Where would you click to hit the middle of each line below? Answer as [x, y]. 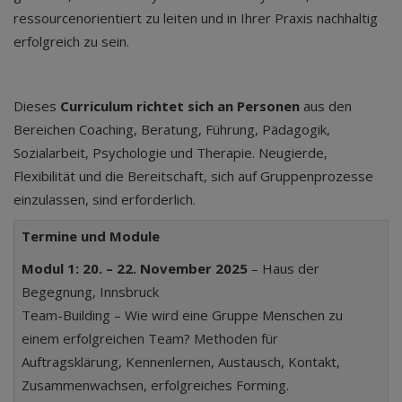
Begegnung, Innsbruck [90, 292]
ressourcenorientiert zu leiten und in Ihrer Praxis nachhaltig [196, 18]
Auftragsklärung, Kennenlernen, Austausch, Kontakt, [181, 362]
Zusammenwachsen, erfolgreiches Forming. [157, 385]
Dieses [37, 106]
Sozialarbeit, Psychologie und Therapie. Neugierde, [170, 153]
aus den [326, 106]
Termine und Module [91, 236]
